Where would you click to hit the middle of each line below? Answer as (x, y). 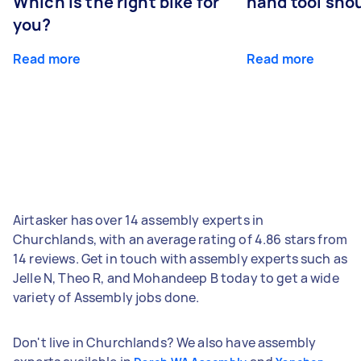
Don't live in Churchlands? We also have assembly (165, 342)
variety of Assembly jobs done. (106, 297)
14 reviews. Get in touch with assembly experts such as (180, 258)
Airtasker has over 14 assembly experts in (139, 220)
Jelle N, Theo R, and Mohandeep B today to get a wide (176, 278)
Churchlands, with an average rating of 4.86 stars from (180, 239)
